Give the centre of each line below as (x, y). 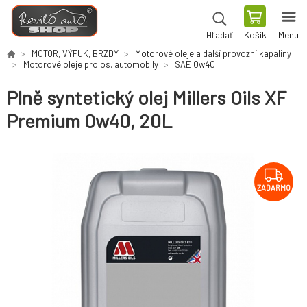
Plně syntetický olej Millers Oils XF (147, 98)
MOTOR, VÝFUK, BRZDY (75, 53)
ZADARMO (274, 188)
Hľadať (219, 35)
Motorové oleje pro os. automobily (91, 64)
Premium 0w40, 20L (90, 121)
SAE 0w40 (195, 64)
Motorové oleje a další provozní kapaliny (213, 53)
